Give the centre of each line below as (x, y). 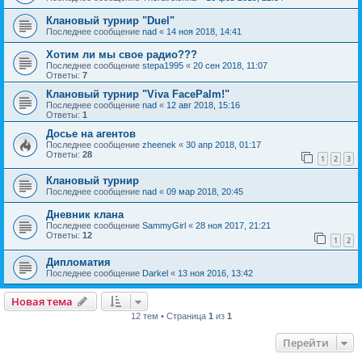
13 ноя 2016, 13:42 (215, 273)
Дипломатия (78, 262)
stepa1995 (163, 65)
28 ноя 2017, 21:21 (233, 226)
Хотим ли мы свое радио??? (122, 54)
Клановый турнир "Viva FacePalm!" (138, 94)
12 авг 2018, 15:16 (203, 105)
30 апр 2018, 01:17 (223, 144)
